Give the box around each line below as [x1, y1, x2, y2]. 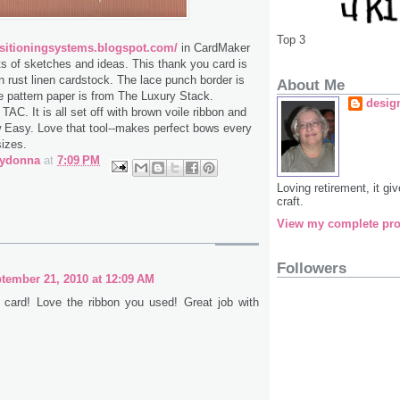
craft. [277, 194, 304, 208]
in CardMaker [178, 41, 250, 54]
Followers [277, 260, 346, 278]
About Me [277, 76, 345, 94]
